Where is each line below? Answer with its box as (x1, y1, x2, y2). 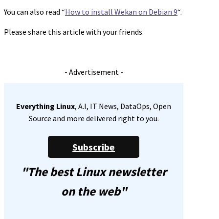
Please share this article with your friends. (4, 26, 144, 37)
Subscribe (72, 140, 115, 153)
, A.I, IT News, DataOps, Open (75, 101, 172, 111)
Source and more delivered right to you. (28, 113, 159, 123)
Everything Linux (16, 101, 75, 111)
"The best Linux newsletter (21, 163, 167, 179)
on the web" (61, 183, 127, 199)
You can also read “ (4, 6, 65, 17)
